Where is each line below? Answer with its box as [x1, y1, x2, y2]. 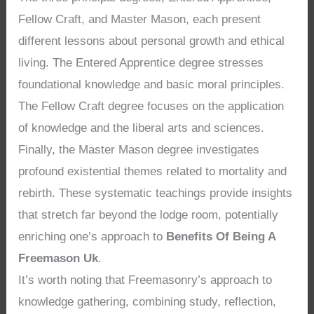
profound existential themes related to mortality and [18, 164, 287, 178]
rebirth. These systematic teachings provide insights [18, 186, 293, 200]
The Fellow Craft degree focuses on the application [18, 99, 285, 113]
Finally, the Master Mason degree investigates [18, 142, 260, 156]
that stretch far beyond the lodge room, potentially [18, 207, 279, 221]
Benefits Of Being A [166, 229, 276, 243]
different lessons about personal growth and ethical [18, 34, 285, 48]
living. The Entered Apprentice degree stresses [18, 55, 264, 69]
